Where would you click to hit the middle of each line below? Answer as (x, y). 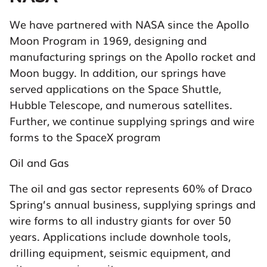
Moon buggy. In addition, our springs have (118, 72)
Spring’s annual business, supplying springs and (133, 204)
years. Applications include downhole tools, (120, 236)
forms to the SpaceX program (85, 137)
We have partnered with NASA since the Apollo (129, 24)
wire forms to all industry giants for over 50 (120, 220)
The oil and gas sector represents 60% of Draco (131, 188)
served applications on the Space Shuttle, (115, 89)
